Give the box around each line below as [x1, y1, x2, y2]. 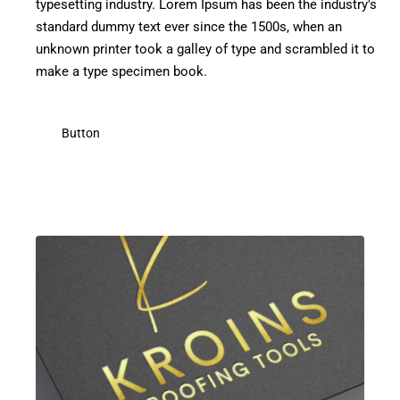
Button [62, 125, 100, 140]
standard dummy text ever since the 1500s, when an [36, 19, 342, 36]
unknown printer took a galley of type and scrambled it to [36, 41, 375, 58]
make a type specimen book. [36, 63, 207, 80]
